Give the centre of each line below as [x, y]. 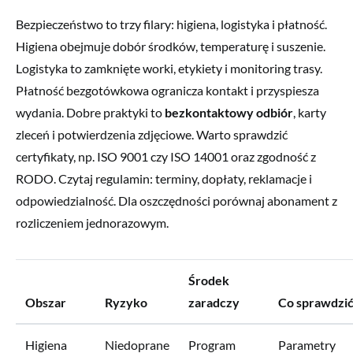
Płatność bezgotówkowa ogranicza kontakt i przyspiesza [167, 90]
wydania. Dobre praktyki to [90, 112]
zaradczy [214, 302]
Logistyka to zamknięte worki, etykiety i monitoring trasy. [169, 68]
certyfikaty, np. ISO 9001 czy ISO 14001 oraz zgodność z [166, 156]
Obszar [46, 302]
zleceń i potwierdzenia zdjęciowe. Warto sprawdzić [152, 134]
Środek [209, 280]
